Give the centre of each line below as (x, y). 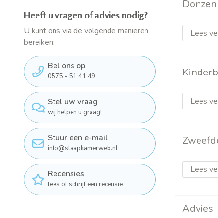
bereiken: (39, 42)
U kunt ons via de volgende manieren (86, 30)
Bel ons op (66, 65)
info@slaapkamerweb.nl (83, 149)
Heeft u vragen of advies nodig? (86, 15)
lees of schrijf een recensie (85, 185)
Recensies (66, 174)
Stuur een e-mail (78, 138)
